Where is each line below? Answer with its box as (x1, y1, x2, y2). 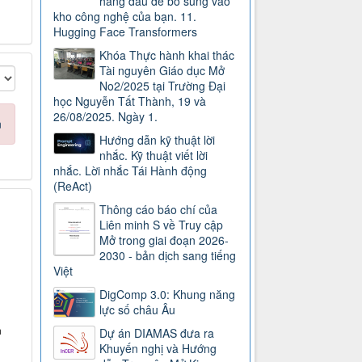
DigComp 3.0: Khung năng (99, 286, 236, 303)
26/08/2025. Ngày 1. (53, 108, 158, 125)
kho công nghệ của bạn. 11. (53, 8, 197, 25)
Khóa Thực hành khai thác (99, 47, 235, 64)
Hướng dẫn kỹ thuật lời (99, 132, 216, 149)
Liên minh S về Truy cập (99, 217, 224, 234)
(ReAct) (53, 178, 93, 195)
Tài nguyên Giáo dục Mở (99, 62, 225, 79)
